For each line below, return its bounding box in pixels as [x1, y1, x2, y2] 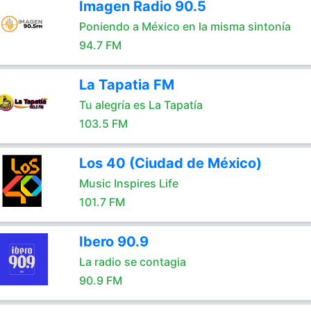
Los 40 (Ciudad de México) [78, 155, 262, 171]
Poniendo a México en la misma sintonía [78, 19, 291, 33]
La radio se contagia [78, 255, 186, 269]
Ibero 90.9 [78, 233, 149, 250]
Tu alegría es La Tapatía [78, 98, 203, 112]
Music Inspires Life [78, 176, 178, 190]
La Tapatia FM [78, 76, 174, 93]
